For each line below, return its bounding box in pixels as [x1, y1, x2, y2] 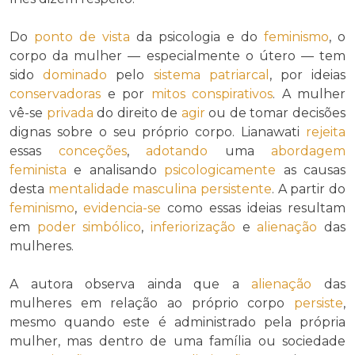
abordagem [271, 143, 345, 158]
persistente [200, 181, 273, 197]
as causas [276, 162, 346, 177]
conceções [58, 143, 127, 158]
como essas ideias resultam [161, 200, 345, 216]
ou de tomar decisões [204, 105, 346, 120]
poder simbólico [36, 219, 142, 235]
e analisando [67, 162, 165, 177]
